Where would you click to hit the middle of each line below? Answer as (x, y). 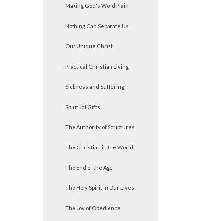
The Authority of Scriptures (100, 127)
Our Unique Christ (89, 46)
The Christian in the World (99, 147)
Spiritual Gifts (83, 107)
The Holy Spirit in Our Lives (100, 188)
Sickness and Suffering (95, 87)
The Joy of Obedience (93, 208)
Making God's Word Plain (97, 6)
